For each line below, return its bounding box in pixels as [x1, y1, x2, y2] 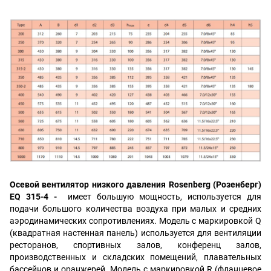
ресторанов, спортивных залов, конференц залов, [10, 240, 261, 250]
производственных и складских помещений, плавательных [10, 252, 261, 263]
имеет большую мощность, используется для [68, 192, 261, 202]
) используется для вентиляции [135, 228, 262, 238]
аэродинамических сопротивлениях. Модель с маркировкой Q [10, 216, 261, 226]
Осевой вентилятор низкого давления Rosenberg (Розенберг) [10, 180, 261, 190]
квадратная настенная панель [13, 228, 135, 238]
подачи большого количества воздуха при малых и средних [10, 204, 261, 214]
